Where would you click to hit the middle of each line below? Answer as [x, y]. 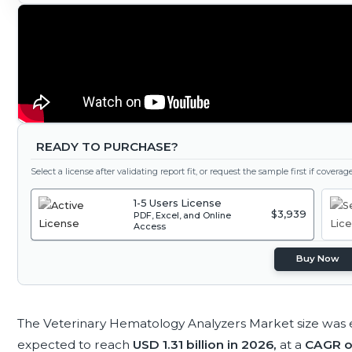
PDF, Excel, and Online [183, 216]
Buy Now [318, 259]
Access [150, 227]
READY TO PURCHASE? [107, 147]
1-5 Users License [178, 203]
